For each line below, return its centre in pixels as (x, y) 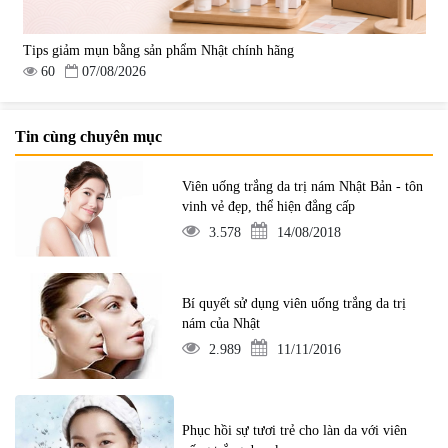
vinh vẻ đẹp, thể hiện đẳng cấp (269, 206)
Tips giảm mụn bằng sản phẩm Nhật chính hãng (158, 50)
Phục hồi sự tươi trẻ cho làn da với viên (295, 431)
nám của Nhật (221, 323)
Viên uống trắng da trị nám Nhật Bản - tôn (303, 186)
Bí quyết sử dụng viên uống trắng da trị (294, 303)
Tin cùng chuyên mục (88, 136)
